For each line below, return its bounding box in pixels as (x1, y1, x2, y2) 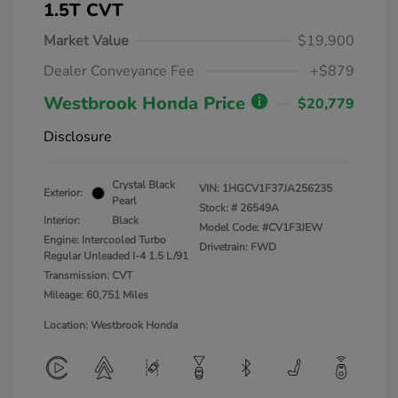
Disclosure (44, 127, 112, 147)
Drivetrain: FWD (199, 240, 276, 254)
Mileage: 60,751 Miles (44, 288, 148, 302)
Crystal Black (112, 178, 175, 192)
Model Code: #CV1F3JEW (199, 220, 322, 235)
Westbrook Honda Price (44, 92, 251, 115)
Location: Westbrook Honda (44, 318, 178, 332)
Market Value (44, 31, 129, 51)
